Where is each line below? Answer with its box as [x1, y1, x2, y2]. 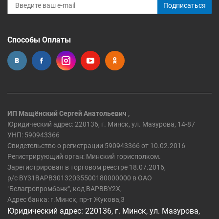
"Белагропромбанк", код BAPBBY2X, [7, 185, 122, 193]
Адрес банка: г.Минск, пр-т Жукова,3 [7, 196, 125, 203]
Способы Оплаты [7, 35, 71, 44]
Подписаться [163, 1, 206, 9]
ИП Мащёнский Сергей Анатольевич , [7, 109, 130, 117]
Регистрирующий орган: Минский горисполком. [7, 153, 161, 160]
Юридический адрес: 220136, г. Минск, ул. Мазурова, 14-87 [7, 120, 195, 128]
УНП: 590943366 [7, 131, 60, 139]
